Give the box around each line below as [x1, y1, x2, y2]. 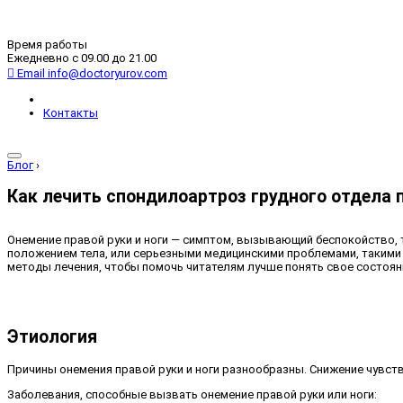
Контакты [43, 105, 98, 120]
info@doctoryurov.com [48, 67, 167, 80]
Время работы [7, 38, 87, 51]
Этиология [7, 327, 97, 348]
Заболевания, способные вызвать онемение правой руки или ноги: [7, 387, 377, 401]
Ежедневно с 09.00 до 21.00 [7, 51, 157, 65]
